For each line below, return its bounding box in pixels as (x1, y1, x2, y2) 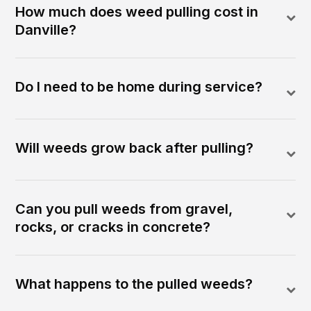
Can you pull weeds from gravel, (15, 201, 233, 218)
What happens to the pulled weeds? (15, 276, 253, 293)
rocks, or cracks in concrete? (15, 219, 211, 236)
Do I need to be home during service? (15, 78, 263, 96)
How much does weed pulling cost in (15, 3, 259, 21)
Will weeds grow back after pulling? (15, 140, 254, 157)
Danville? (15, 22, 77, 39)
